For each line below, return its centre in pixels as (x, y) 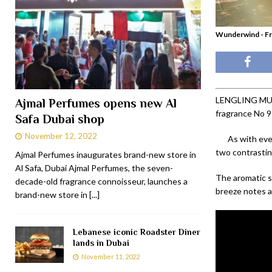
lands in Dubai (101, 243)
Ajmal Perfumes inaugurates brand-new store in (106, 154)
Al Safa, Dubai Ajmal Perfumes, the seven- (94, 168)
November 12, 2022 (61, 136)
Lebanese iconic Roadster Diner (137, 232)
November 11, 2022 (110, 256)
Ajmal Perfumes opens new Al (96, 103)
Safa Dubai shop (60, 119)
